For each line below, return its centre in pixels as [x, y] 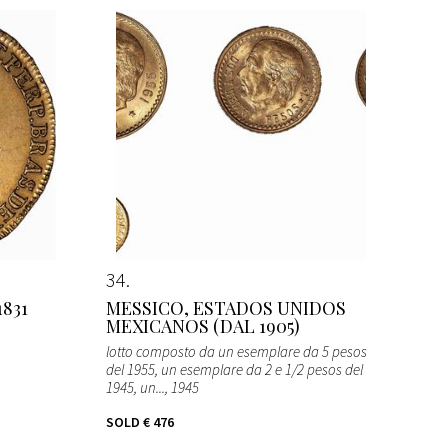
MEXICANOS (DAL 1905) [203, 325]
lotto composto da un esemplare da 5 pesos [236, 351]
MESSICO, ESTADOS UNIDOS [226, 307]
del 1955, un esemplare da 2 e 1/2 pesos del [234, 369]
